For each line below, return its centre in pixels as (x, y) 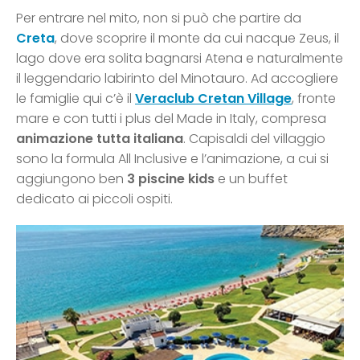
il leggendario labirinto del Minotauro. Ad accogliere (177, 79)
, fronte (314, 99)
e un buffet (253, 179)
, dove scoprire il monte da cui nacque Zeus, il (197, 39)
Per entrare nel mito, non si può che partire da (159, 18)
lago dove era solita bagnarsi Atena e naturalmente (180, 59)
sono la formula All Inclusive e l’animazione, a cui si (172, 159)
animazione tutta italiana (100, 139)
